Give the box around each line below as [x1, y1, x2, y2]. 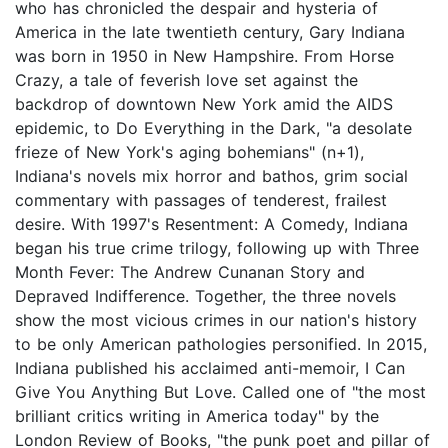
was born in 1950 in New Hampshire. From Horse [15, 45, 394, 66]
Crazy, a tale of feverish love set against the [15, 69, 358, 90]
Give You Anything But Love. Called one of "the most [15, 381, 426, 402]
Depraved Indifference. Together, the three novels [15, 285, 396, 306]
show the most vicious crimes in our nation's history [15, 309, 417, 330]
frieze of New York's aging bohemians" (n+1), [15, 141, 364, 162]
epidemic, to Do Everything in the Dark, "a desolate [15, 117, 412, 138]
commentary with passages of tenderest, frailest [15, 189, 387, 210]
